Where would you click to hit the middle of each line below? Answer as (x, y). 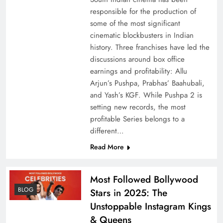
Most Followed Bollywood (144, 179)
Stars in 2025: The (128, 193)
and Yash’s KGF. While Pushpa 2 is (146, 95)
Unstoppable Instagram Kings (150, 206)
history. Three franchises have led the (150, 47)
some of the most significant (135, 23)
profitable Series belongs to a (137, 119)
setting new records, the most (138, 107)
